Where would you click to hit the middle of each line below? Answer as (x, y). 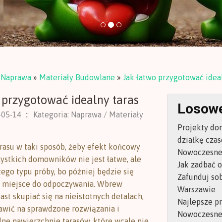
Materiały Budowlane (77, 77)
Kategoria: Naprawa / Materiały (88, 114)
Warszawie (196, 189)
